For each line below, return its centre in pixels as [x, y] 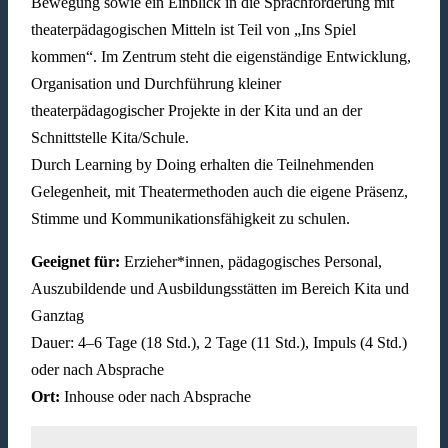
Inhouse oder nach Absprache [157, 397]
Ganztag [57, 316]
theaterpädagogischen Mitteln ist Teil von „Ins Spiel [193, 30]
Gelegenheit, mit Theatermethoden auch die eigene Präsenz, [219, 192]
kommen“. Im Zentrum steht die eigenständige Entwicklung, [220, 57]
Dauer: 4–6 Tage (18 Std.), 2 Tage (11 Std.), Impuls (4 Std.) [218, 343]
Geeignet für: [77, 262]
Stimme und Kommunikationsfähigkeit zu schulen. [190, 219]
